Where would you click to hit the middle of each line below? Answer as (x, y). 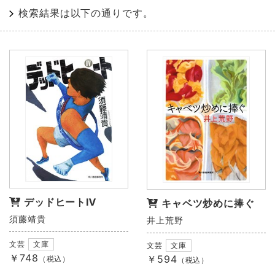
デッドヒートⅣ (60, 202)
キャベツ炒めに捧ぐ (208, 203)
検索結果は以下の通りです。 (86, 13)
